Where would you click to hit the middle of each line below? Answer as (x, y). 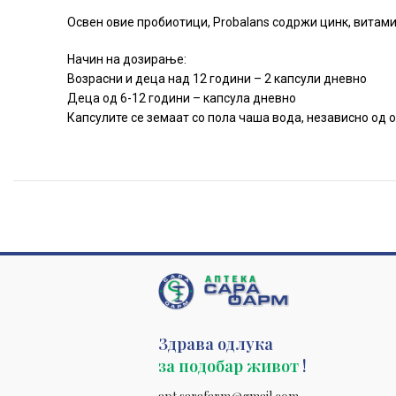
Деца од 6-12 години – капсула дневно (182, 98)
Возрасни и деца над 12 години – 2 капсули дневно (217, 79)
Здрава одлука (215, 343)
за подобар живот (228, 366)
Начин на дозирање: (127, 59)
